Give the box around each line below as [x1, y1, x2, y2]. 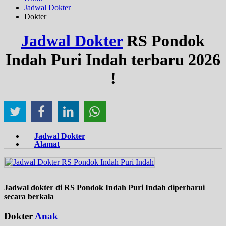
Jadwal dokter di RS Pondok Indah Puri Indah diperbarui [4, 183, 205, 192]
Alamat [34, 140, 60, 149]
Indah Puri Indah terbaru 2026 [6, 50, 220, 69]
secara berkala [4, 192, 54, 201]
